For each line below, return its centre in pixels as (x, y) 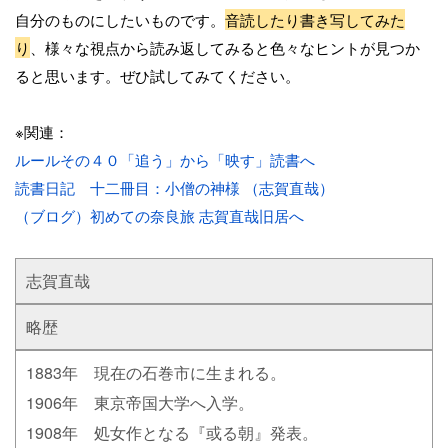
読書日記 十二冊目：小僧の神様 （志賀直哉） (174, 188)
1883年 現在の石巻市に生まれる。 (156, 373)
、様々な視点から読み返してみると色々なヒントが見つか (225, 48)
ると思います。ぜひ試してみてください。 (157, 76)
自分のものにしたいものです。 (120, 20)
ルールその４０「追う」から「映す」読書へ (165, 160)
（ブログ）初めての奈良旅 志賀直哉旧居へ (159, 216)
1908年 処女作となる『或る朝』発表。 (172, 433)
